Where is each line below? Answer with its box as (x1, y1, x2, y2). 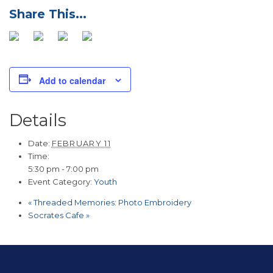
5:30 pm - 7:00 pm (27, 163, 99, 174)
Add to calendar (39, 74, 105, 87)
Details (9, 109, 66, 130)
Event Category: (27, 176, 92, 186)
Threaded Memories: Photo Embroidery (31, 197, 191, 207)
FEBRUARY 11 (51, 138, 111, 148)
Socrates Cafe (27, 210, 86, 220)
